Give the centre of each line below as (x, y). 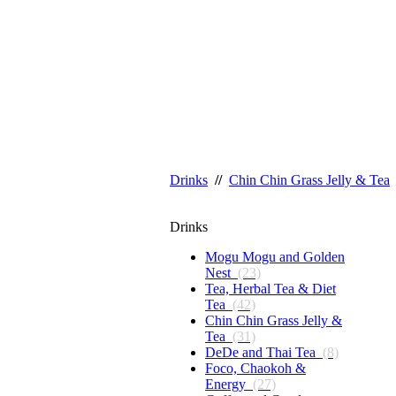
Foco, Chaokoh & (255, 368)
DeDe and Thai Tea (264, 352)
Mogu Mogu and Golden (275, 257)
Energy (229, 384)
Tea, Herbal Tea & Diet (270, 289)
